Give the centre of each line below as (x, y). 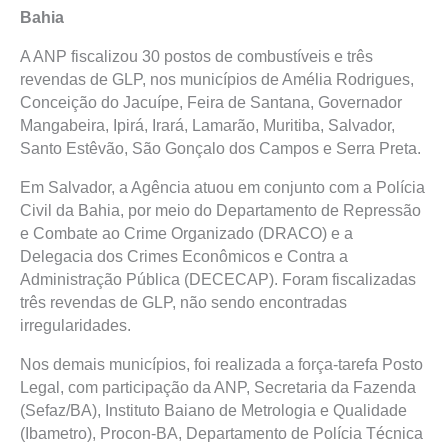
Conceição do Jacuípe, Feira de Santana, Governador (211, 102)
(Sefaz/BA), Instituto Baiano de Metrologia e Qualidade (213, 410)
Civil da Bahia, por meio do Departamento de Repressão (220, 210)
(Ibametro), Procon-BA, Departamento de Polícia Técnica (221, 433)
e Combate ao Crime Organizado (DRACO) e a (186, 233)
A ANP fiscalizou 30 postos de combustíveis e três (196, 56)
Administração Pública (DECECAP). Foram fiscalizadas (218, 279)
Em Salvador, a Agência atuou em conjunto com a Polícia (222, 187)
